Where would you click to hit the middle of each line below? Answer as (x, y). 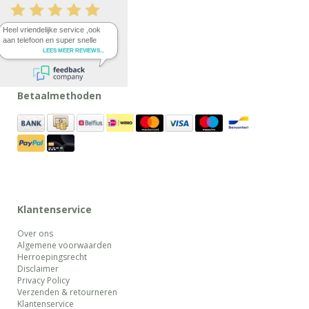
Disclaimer (38, 269)
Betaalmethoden (59, 96)
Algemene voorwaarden (64, 246)
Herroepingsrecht (52, 257)
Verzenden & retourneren (67, 292)
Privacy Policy (43, 281)
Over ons (35, 234)
